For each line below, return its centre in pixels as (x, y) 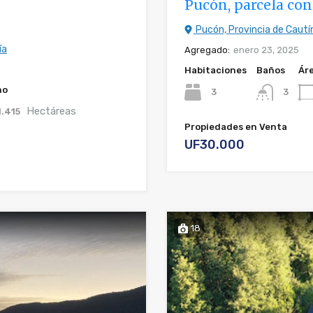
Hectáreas (51, 111)
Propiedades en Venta (236, 127)
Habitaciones (216, 70)
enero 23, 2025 (266, 50)
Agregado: (207, 50)
